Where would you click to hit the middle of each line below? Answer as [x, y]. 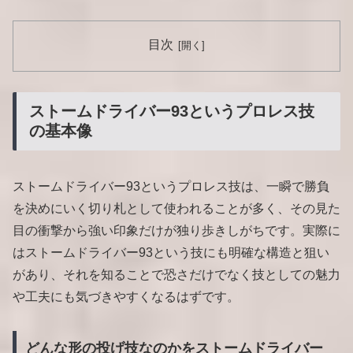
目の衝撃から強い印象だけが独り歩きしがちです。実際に [176, 231]
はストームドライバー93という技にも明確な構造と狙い [171, 253]
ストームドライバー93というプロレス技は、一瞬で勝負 [171, 187]
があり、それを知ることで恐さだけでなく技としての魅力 [176, 275]
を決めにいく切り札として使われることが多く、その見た [176, 209]
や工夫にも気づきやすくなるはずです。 [126, 297]
